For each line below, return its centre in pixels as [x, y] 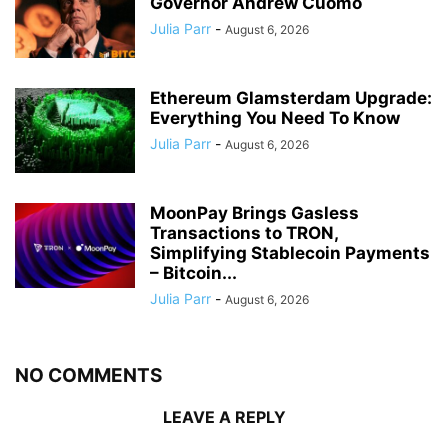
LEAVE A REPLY [224, 417]
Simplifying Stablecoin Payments [290, 253]
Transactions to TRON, [244, 233]
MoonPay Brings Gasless [254, 213]
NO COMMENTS [88, 376]
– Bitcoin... [193, 273]
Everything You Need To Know [275, 118]
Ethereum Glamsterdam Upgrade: [291, 98]
